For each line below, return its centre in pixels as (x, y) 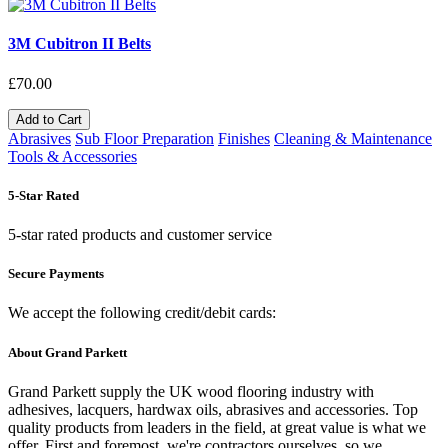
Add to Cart (49, 119)
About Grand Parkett (67, 352)
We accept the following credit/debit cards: (142, 313)
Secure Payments (56, 274)
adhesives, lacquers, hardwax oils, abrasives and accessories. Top (213, 409)
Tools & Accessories (72, 156)
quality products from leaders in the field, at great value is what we (217, 427)
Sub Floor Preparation (144, 138)
